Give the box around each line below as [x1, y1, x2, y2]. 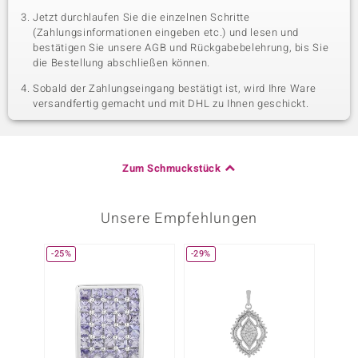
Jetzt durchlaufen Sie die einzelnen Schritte [33, 10, 250, 25]
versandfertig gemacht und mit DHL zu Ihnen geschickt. [33, 96, 309, 111]
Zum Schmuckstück [122, 161, 221, 176]
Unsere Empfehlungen [100, 208, 258, 229]
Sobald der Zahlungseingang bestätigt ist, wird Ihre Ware [33, 81, 316, 96]
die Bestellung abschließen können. [33, 55, 211, 70]
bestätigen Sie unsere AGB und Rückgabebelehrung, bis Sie [33, 40, 329, 55]
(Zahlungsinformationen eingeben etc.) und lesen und [33, 25, 300, 40]
